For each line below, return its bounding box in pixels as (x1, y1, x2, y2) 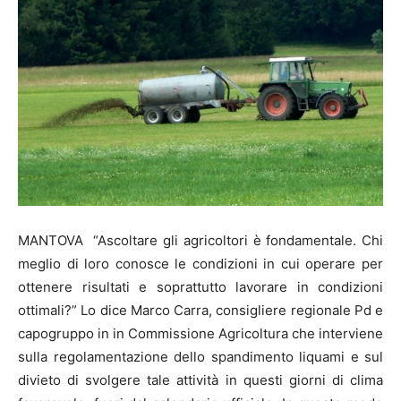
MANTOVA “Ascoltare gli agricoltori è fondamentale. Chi (18, 232, 383, 250)
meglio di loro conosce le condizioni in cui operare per (18, 255, 383, 273)
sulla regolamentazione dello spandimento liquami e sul (18, 348, 383, 366)
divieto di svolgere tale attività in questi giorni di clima (18, 371, 383, 389)
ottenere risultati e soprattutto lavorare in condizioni (18, 278, 383, 296)
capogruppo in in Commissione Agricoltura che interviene (18, 325, 383, 343)
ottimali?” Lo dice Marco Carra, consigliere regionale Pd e (18, 302, 383, 320)
